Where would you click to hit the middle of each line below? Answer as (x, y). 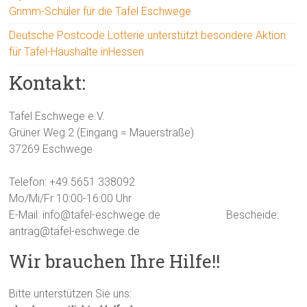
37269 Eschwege (51, 149)
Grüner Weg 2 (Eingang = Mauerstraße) (102, 132)
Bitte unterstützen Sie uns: (71, 293)
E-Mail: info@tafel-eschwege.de (85, 214)
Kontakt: (48, 82)
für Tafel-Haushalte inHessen (77, 51)
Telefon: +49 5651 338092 (72, 182)
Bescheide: (251, 214)
